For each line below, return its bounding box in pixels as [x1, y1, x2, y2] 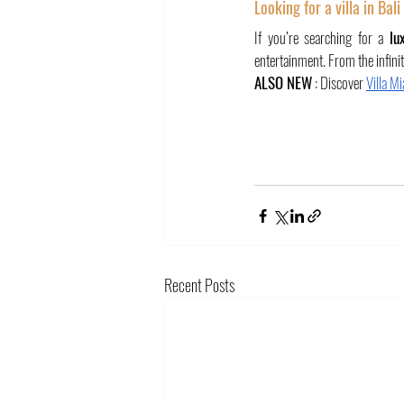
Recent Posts [164, 273, 234, 297]
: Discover [312, 71, 366, 94]
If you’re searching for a [254, 26, 390, 49]
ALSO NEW [254, 71, 312, 94]
